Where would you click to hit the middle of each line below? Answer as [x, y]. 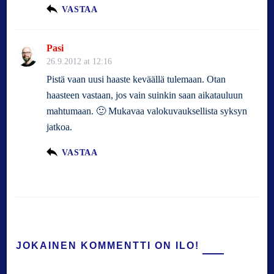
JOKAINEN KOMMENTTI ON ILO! [108, 245]
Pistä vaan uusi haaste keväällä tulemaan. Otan [136, 79]
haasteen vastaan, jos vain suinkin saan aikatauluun [145, 95]
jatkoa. [60, 127]
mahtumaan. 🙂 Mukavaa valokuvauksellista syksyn [147, 111]
